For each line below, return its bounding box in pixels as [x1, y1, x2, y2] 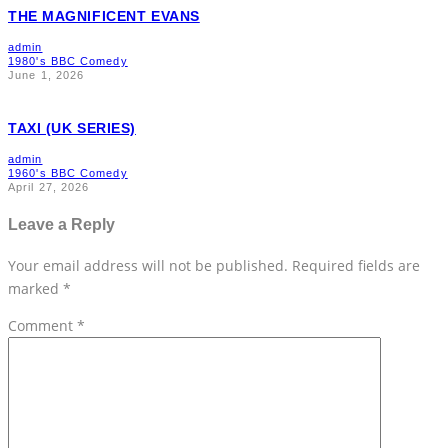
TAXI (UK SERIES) [8, 120, 136, 137]
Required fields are [292, 255, 420, 275]
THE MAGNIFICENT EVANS [8, 8, 200, 25]
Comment [8, 315, 77, 335]
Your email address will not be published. [8, 255, 288, 275]
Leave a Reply [8, 214, 115, 233]
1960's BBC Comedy [8, 167, 128, 180]
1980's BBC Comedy [8, 55, 128, 68]
